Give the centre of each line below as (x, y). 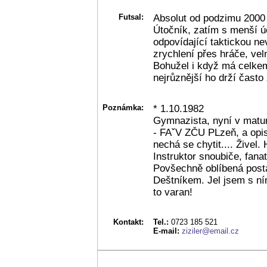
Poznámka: (123, 107)
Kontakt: (128, 222)
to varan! (173, 192)
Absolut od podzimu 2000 (209, 18)
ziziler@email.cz (210, 231)
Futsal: (131, 17)
